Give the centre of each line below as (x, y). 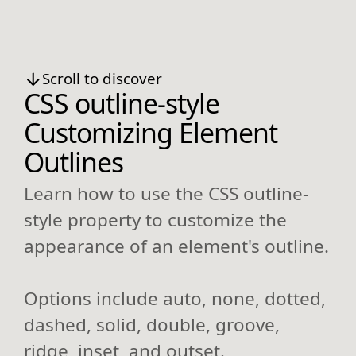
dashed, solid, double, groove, (152, 324)
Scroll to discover (102, 79)
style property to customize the (155, 219)
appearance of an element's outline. (176, 246)
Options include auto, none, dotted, (175, 298)
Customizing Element (151, 133)
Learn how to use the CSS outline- (166, 193)
